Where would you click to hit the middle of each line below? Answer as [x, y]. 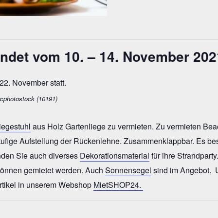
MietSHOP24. [118, 185]
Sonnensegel [128, 170]
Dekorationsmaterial [115, 155]
